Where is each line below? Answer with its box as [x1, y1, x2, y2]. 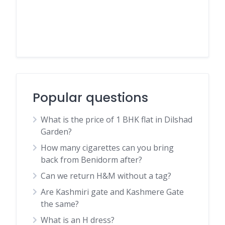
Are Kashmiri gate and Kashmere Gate [41, 186, 184, 197]
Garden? [41, 126, 72, 137]
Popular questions [33, 89, 148, 106]
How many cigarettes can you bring [41, 142, 174, 153]
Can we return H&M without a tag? [41, 170, 171, 181]
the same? [41, 198, 79, 209]
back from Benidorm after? [41, 154, 142, 165]
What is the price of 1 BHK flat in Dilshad [41, 114, 192, 125]
